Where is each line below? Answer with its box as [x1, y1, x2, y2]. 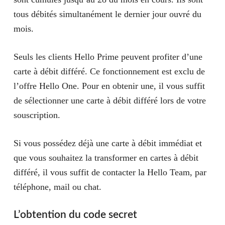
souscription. [13, 110, 63, 120]
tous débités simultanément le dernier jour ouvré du [13, 9, 201, 19]
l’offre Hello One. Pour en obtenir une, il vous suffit [13, 81, 205, 91]
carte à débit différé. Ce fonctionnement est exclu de [13, 66, 205, 76]
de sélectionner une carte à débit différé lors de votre [13, 95, 206, 105]
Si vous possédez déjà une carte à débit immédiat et [13, 138, 202, 148]
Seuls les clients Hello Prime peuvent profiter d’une [13, 52, 202, 62]
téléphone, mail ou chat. [13, 182, 104, 192]
